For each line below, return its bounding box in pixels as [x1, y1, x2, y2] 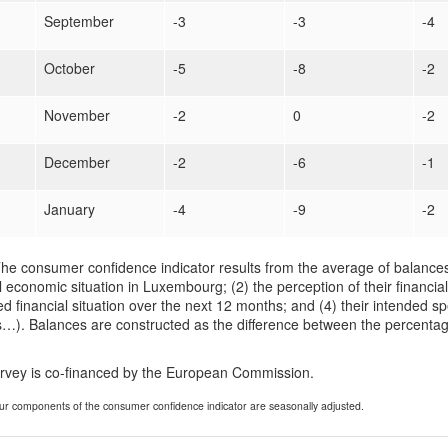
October [44, 58, 95, 78]
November [44, 105, 110, 125]
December [44, 152, 110, 172]
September [44, 11, 114, 31]
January [44, 199, 95, 219]
